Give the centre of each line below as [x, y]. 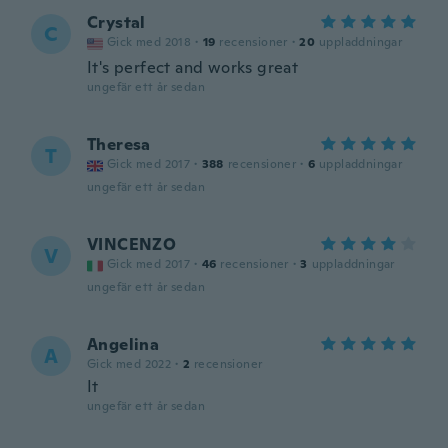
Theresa [119, 144]
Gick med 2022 [129, 364]
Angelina [123, 344]
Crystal [116, 22]
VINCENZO [132, 244]
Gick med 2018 [149, 42]
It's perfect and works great [193, 67]
